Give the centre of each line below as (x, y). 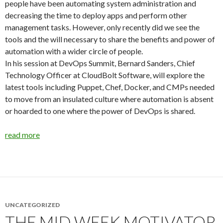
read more (22, 135)
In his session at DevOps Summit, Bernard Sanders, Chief (100, 63)
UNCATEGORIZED (32, 205)
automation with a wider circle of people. (74, 51)
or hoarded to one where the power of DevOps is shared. (100, 111)
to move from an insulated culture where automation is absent (109, 99)
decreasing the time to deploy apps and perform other (96, 15)
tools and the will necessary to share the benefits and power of (110, 39)
